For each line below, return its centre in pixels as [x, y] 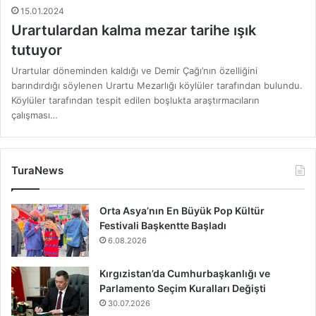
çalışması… [35, 115]
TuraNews [37, 171]
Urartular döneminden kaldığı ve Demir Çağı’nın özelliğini [134, 71]
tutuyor [37, 50]
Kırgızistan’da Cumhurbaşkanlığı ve [185, 274]
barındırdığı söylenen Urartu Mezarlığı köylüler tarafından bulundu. [157, 86]
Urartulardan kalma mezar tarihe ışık [134, 31]
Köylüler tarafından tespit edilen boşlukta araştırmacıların [135, 101]
